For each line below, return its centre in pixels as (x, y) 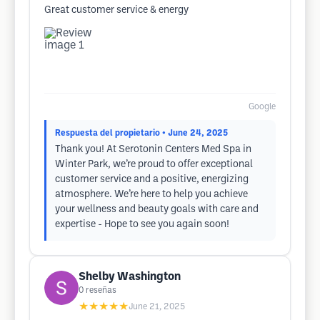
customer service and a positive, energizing (152, 180)
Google (262, 107)
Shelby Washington (130, 277)
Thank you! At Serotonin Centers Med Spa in (153, 150)
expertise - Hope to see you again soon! (142, 225)
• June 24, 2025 (195, 133)
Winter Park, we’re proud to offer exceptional (154, 165)
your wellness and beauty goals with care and (157, 210)
